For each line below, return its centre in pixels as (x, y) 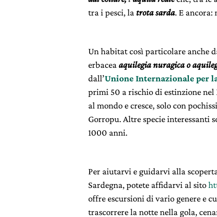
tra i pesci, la (112, 13)
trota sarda (155, 13)
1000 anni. (108, 133)
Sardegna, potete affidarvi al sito (148, 185)
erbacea (103, 65)
